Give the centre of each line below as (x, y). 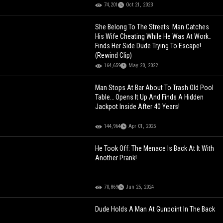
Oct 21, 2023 (140, 5)
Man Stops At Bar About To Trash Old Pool (155, 88)
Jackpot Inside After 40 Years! (138, 107)
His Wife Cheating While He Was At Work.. (154, 37)
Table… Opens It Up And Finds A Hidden (150, 97)
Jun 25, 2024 (140, 187)
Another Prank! (116, 158)
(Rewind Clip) (114, 56)
